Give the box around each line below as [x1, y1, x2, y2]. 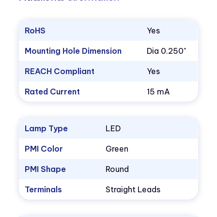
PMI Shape [25, 164, 66, 174]
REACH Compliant [25, 66, 95, 77]
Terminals [25, 185, 62, 195]
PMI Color [25, 144, 63, 154]
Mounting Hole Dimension [25, 46, 122, 56]
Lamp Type [25, 124, 68, 134]
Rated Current [25, 87, 80, 97]
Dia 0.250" [147, 46, 186, 56]
